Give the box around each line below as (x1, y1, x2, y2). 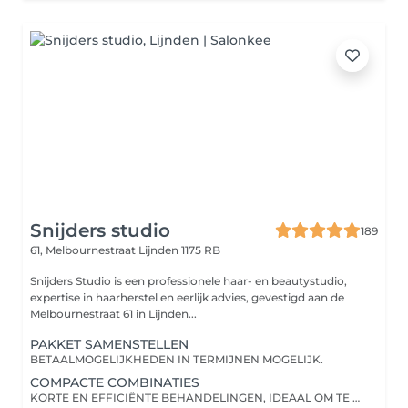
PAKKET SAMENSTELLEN (30, 336, 189, 352)
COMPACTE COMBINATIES (30, 374, 199, 391)
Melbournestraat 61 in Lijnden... (30, 307, 197, 321)
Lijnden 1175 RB (138, 243, 220, 257)
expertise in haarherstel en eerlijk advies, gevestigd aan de (30, 291, 344, 304)
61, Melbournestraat (30, 243, 138, 257)
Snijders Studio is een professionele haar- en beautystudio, (30, 274, 347, 288)
